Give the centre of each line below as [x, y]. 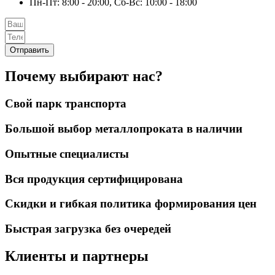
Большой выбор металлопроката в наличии [124, 129]
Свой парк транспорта [66, 104]
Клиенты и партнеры [77, 256]
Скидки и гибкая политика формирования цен [131, 204]
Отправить [29, 50]
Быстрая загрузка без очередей [88, 228]
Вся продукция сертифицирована [94, 179]
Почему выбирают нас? [84, 76]
